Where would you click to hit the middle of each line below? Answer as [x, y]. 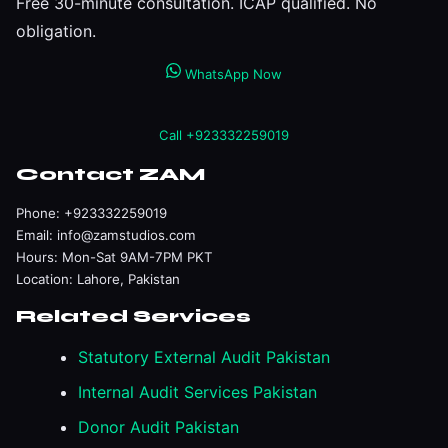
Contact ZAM [110, 175]
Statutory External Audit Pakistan [204, 357]
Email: [36, 235]
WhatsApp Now [231, 74]
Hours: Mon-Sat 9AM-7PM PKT [114, 257]
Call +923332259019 [224, 135]
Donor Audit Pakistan [158, 427]
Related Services [133, 317]
